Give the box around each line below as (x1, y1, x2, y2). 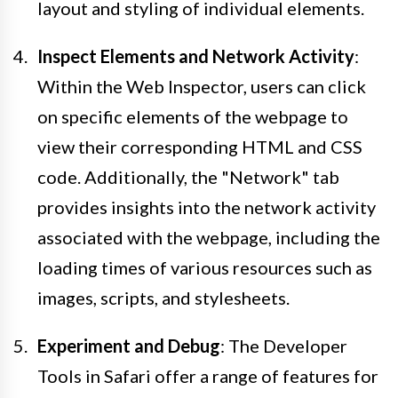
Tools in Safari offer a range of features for (37, 365, 378, 387)
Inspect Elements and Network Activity (37, 45, 354, 68)
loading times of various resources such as (37, 257, 372, 279)
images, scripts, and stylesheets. (37, 287, 290, 309)
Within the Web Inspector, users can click (37, 76, 366, 98)
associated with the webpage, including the (37, 227, 380, 249)
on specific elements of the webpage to (37, 106, 348, 128)
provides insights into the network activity (37, 196, 376, 219)
